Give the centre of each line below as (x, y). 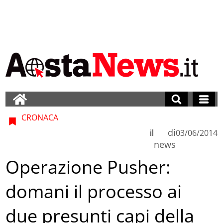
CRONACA (39, 117)
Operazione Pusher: (88, 167)
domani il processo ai (94, 192)
